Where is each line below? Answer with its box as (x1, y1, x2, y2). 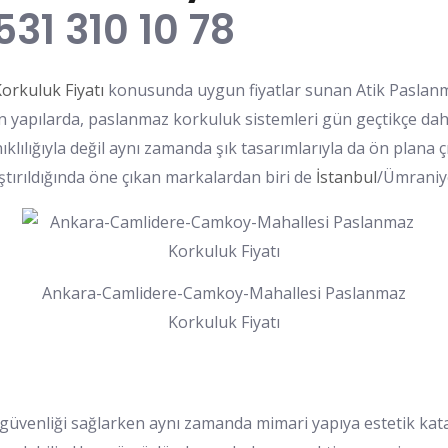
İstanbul (316, 166, 377, 188)
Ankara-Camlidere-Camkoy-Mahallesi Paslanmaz (42, 281, 406, 304)
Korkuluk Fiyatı (168, 310, 280, 333)
